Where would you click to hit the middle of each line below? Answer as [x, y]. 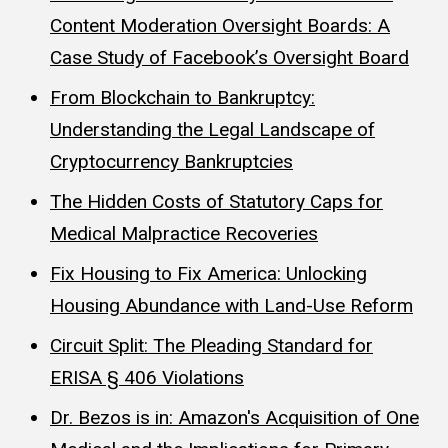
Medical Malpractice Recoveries [184, 233]
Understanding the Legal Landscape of [212, 129]
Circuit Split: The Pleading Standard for [211, 345]
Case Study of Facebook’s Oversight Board [229, 57]
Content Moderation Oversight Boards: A [220, 25]
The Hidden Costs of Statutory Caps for [216, 201]
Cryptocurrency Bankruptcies [171, 161]
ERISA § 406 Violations [147, 377]
